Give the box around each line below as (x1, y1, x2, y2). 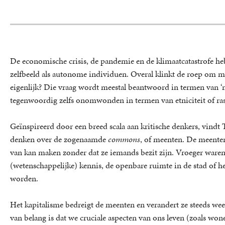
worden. (10, 172, 38, 184)
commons (108, 133, 140, 145)
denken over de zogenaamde (10, 133, 108, 145)
